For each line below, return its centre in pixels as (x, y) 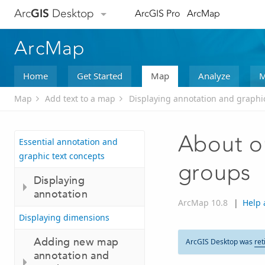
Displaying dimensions (64, 218)
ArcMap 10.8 (203, 203)
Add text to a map (80, 99)
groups (214, 173)
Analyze (214, 75)
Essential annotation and (68, 142)
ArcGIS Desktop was (220, 242)
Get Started (99, 75)
